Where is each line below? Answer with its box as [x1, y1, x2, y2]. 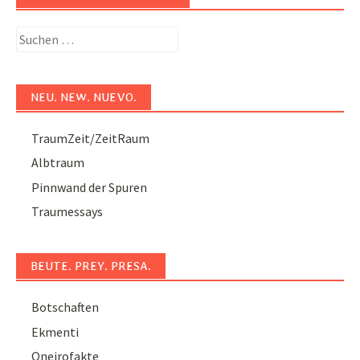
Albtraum [31, 154, 85, 171]
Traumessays [31, 203, 104, 220]
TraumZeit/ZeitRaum [31, 130, 150, 146]
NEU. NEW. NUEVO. [31, 90, 137, 104]
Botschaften [31, 299, 100, 316]
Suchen [15, 27, 55, 43]
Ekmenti [31, 323, 80, 340]
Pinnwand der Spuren [31, 178, 148, 195]
